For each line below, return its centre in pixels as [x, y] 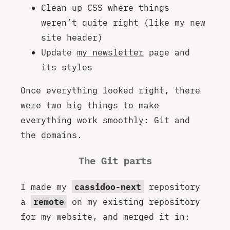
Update [59, 52]
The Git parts [115, 161]
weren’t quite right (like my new [123, 22]
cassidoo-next [108, 187]
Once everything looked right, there [110, 90]
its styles [67, 67]
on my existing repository [133, 202]
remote [49, 202]
